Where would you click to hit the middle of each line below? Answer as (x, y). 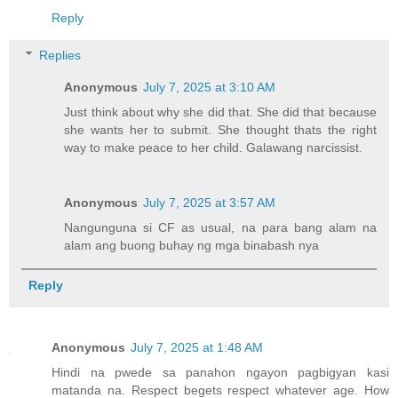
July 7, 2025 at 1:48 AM (197, 348)
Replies (60, 56)
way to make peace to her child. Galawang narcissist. (214, 148)
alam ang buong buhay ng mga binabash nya (192, 246)
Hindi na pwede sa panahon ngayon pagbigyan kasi (220, 373)
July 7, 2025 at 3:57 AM (210, 203)
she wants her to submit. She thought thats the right (220, 130)
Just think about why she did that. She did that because (220, 112)
